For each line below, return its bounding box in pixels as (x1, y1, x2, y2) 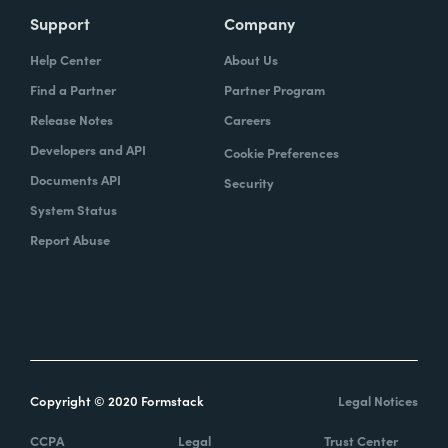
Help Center (30, 49, 101, 69)
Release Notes (30, 109, 113, 129)
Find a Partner (30, 79, 116, 99)
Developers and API (30, 139, 146, 159)
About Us (224, 49, 278, 69)
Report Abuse (30, 229, 110, 249)
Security (224, 172, 274, 192)
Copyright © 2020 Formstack (30, 390, 204, 410)
